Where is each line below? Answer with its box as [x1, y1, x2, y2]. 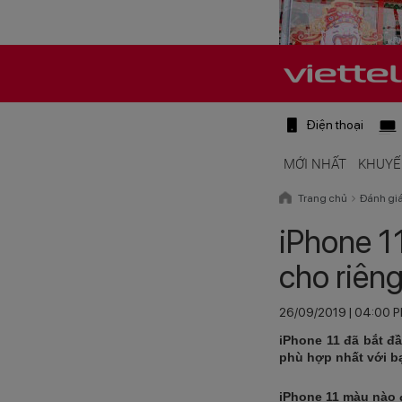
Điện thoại [306, 118, 363, 132]
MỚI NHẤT [284, 156, 346, 173]
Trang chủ [298, 192, 347, 205]
